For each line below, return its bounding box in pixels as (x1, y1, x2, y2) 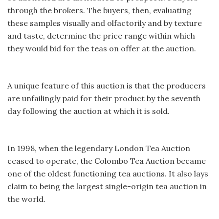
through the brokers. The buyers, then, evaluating (7, 5, 192, 15)
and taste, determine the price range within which (7, 30, 195, 41)
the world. (7, 194, 45, 204)
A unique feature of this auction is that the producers (7, 80, 206, 90)
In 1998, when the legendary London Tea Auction (7, 143, 190, 153)
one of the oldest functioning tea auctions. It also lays (7, 168, 208, 178)
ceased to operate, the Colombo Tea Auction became (7, 155, 206, 166)
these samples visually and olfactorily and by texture (7, 18, 202, 28)
